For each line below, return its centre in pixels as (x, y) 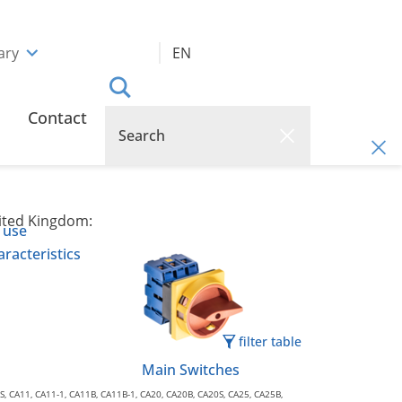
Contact (57, 118)
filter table (270, 341)
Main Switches (190, 369)
